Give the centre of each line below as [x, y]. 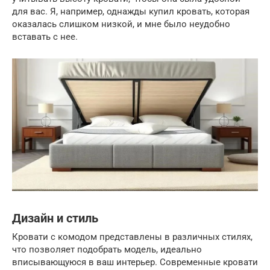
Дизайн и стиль [55, 218]
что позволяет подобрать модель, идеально [107, 249]
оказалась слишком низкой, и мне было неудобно [121, 24]
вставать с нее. [45, 37]
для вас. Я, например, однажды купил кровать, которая [131, 11]
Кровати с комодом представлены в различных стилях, [132, 237]
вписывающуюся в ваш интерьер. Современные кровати [135, 262]
